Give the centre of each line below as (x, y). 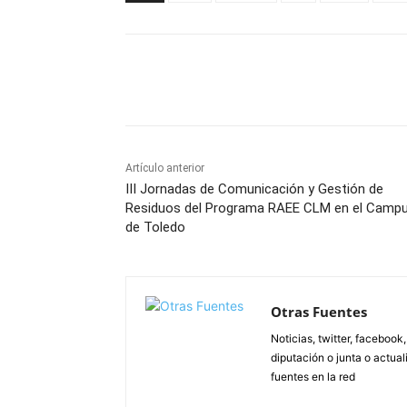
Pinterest (370, 80)
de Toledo (155, 228)
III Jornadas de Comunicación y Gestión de (254, 189)
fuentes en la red (313, 377)
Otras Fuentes (319, 312)
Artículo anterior (165, 169)
